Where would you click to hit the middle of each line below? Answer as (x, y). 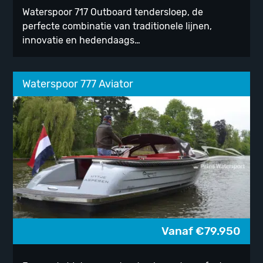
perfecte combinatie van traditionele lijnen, (117, 26)
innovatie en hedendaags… (82, 41)
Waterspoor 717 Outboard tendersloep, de (113, 12)
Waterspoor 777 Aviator (78, 84)
